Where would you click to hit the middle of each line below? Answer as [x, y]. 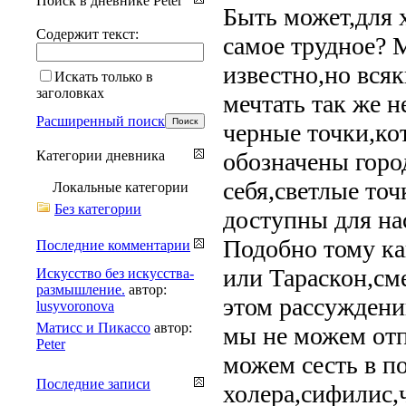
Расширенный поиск [101, 121]
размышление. [81, 289]
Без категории [98, 208]
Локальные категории [121, 187]
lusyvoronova [75, 305]
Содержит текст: [87, 34]
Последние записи [93, 383]
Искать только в [104, 76]
